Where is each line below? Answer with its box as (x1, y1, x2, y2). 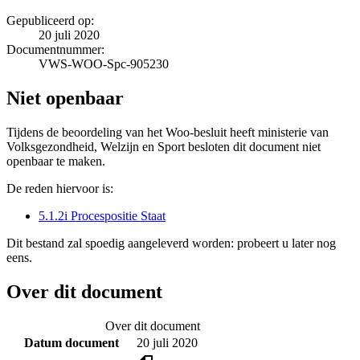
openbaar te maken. (6, 153, 105, 168)
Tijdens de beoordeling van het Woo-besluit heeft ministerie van (6, 125, 329, 139)
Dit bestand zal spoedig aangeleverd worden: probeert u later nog (6, 235, 336, 250)
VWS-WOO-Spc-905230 (39, 56, 169, 71)
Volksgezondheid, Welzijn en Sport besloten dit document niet (6, 139, 321, 153)
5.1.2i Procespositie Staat (39, 208, 166, 223)
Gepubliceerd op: (6, 13, 94, 27)
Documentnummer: (6, 42, 104, 56)
